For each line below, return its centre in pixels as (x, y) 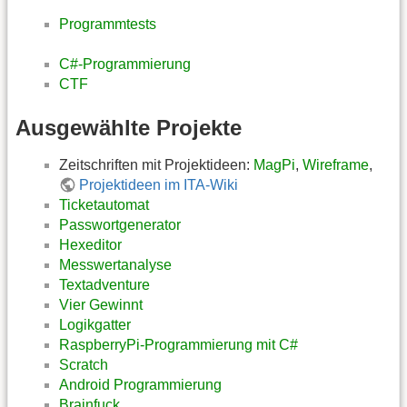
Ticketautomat (104, 204)
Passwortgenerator (120, 224)
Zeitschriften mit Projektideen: (156, 164)
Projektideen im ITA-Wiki (159, 184)
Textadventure (104, 284)
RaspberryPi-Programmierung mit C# (179, 344)
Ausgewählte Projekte (129, 127)
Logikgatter (95, 324)
